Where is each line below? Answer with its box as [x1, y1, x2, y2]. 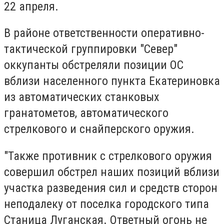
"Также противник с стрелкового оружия [4, 148, 212, 163]
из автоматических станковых [4, 90, 159, 104]
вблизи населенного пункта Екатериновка [4, 74, 220, 88]
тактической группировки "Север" [4, 42, 177, 56]
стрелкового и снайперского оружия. [4, 122, 194, 136]
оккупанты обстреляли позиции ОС [4, 58, 183, 72]
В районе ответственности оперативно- [4, 26, 204, 40]
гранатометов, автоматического [4, 106, 168, 120]
